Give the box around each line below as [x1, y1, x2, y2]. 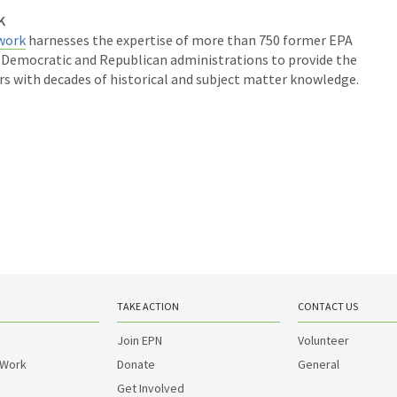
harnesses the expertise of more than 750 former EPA [26, 31, 353, 49]
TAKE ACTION [117, 300, 179, 313]
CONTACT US [298, 300, 358, 313]
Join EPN [117, 332, 162, 348]
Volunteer [298, 332, 349, 348]
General [298, 356, 339, 372]
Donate [117, 356, 155, 372]
